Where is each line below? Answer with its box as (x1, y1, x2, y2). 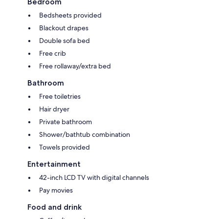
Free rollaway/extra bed (39, 61, 111, 70)
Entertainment (27, 159, 81, 169)
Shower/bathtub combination (39, 130, 130, 139)
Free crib (39, 48, 66, 58)
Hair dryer (39, 104, 69, 113)
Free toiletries (39, 91, 81, 101)
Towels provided (39, 142, 90, 152)
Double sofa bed (39, 36, 90, 45)
